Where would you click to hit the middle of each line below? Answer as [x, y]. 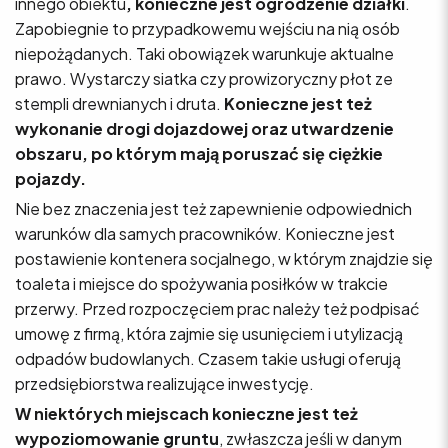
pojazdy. [50, 178]
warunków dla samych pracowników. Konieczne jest [205, 233]
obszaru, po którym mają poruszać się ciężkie [199, 153]
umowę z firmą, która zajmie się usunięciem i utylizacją [209, 333]
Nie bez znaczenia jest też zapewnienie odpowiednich [213, 208]
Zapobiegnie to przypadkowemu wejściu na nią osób [207, 28]
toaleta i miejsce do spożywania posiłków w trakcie [201, 283]
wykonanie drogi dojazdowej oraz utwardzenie [204, 128]
